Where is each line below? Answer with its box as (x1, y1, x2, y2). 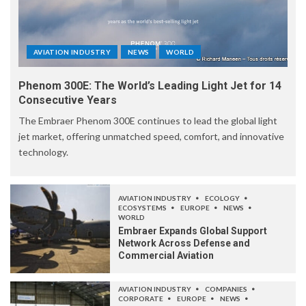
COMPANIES (205, 285, 249, 294)
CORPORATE (118, 294, 165, 303)
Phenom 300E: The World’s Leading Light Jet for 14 (18, 79, 281, 93)
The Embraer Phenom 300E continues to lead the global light (18, 115, 277, 127)
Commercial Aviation (118, 250, 214, 262)
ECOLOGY (205, 194, 241, 203)
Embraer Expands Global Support (118, 225, 267, 237)
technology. (18, 146, 68, 158)
